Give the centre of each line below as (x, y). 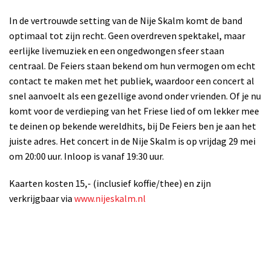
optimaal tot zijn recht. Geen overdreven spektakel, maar (127, 35)
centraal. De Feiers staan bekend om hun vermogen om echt (132, 65)
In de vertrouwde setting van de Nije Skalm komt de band (126, 20)
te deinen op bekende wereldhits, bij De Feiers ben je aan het (133, 126)
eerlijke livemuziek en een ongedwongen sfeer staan (117, 50)
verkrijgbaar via (42, 198)
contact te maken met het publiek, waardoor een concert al (132, 80)
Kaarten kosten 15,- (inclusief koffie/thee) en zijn (110, 183)
